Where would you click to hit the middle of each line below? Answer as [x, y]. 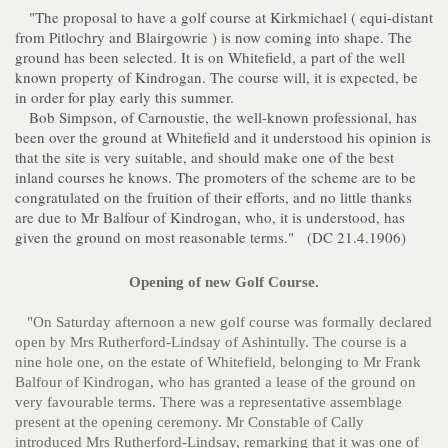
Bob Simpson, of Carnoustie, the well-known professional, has [216, 117]
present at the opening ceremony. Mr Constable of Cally [189, 422]
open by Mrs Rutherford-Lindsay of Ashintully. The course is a [211, 342]
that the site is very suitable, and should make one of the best [204, 157]
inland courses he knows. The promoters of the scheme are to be [215, 177]
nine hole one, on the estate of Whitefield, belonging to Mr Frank [218, 362]
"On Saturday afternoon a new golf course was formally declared [223, 322]
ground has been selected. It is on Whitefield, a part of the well [210, 57]
